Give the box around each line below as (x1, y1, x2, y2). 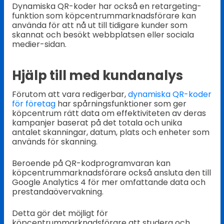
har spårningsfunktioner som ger (55, 98, 186, 110)
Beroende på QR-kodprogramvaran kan (11, 157, 170, 169)
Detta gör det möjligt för (11, 207, 108, 219)
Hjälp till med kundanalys (11, 66, 183, 85)
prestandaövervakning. (11, 186, 103, 198)
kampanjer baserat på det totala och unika (11, 117, 182, 129)
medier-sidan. (11, 38, 66, 50)
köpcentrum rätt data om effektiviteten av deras (11, 107, 206, 119)
